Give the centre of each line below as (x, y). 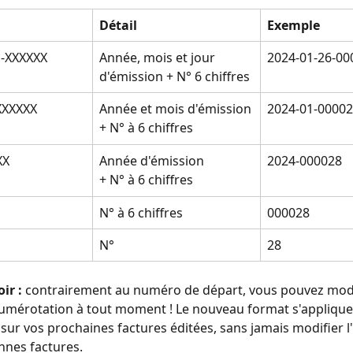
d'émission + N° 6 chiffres (175, 76)
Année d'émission (152, 160)
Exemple (294, 25)
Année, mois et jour (159, 57)
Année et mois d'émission (175, 108)
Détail (118, 25)
